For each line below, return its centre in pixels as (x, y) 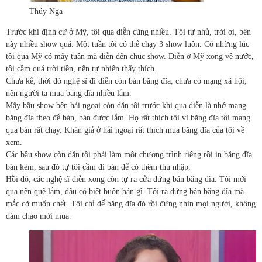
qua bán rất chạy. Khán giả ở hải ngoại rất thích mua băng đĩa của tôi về (125, 130)
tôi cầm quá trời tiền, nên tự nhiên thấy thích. (81, 69)
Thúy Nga (46, 12)
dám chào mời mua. (39, 216)
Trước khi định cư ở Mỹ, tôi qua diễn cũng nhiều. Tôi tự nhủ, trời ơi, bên (128, 32)
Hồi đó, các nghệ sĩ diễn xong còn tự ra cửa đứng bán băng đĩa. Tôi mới (126, 180)
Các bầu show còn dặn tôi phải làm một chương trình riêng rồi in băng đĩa (129, 155)
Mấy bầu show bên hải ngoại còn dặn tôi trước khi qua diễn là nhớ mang (126, 106)
